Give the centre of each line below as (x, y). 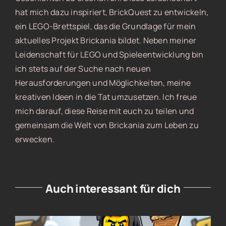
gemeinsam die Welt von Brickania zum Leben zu (107, 125)
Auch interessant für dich (113, 189)
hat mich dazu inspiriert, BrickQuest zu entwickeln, (112, 12)
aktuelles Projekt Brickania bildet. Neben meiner (106, 41)
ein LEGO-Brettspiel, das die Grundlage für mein (105, 26)
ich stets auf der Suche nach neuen (83, 69)
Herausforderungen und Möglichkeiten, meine (103, 83)
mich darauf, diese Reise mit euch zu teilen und (104, 111)
